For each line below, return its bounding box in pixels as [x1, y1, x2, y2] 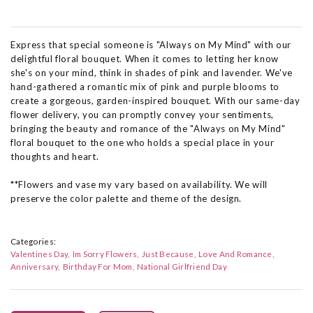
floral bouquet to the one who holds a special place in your [10, 137, 275, 148]
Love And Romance [198, 249, 272, 259]
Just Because [141, 249, 194, 259]
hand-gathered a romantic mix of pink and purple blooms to [10, 81, 280, 92]
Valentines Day [10, 249, 68, 259]
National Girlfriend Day [137, 261, 227, 272]
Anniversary [10, 261, 59, 272]
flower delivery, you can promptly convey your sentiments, [10, 109, 275, 120]
